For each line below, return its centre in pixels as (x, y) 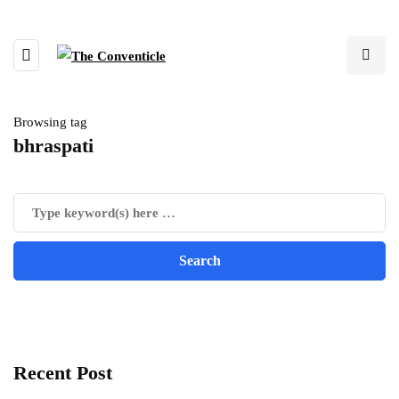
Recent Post (63, 373)
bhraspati (53, 146)
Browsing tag (50, 122)
